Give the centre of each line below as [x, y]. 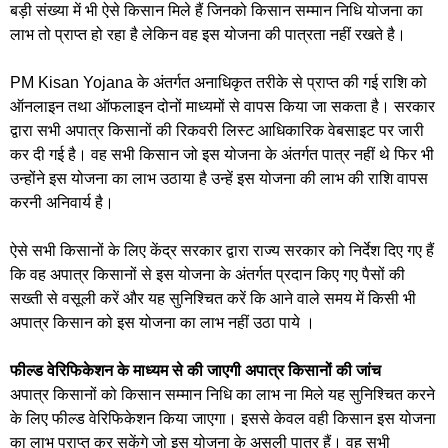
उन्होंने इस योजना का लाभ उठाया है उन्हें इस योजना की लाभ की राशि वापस [219, 178]
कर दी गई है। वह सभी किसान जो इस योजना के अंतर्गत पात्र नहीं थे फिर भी [222, 154]
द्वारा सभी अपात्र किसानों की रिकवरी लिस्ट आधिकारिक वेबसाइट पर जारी [217, 130]
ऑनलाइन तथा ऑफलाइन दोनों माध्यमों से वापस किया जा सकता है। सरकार [222, 106]
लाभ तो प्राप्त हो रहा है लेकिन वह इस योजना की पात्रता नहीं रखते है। [208, 34]
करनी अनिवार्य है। [62, 202]
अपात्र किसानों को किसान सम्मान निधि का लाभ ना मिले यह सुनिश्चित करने [222, 394]
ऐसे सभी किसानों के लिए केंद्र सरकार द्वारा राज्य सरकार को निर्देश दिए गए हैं [222, 250]
